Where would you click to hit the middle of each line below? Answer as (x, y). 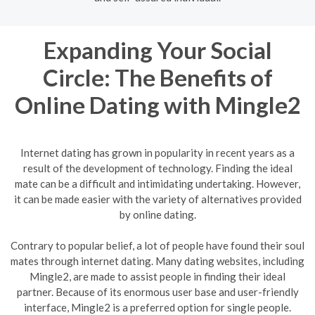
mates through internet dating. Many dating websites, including (157, 261)
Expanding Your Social (157, 50)
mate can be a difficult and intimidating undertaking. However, (157, 184)
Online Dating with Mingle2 (157, 104)
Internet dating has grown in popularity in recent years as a (157, 153)
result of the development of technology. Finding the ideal (157, 168)
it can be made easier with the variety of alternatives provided (157, 199)
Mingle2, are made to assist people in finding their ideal (157, 276)
